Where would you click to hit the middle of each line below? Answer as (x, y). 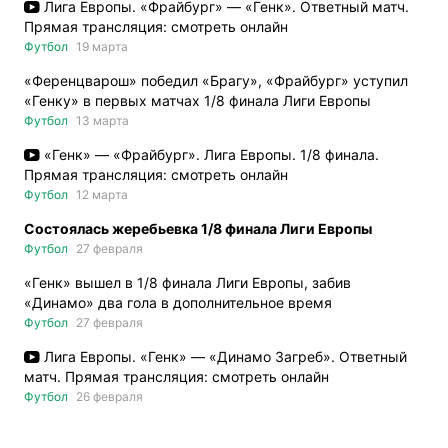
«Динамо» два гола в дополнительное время (178, 303)
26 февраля (109, 397)
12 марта (102, 195)
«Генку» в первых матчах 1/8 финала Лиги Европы (197, 101)
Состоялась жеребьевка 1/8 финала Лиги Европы (198, 229)
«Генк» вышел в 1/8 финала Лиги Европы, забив (187, 283)
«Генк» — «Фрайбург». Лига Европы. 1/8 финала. (212, 155)
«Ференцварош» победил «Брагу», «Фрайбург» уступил (216, 81)
